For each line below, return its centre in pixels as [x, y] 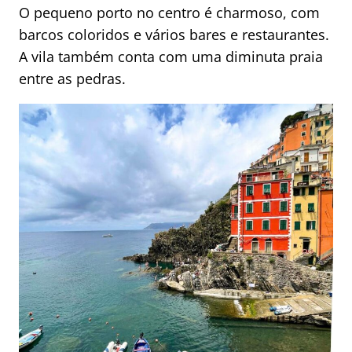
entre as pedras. [72, 79]
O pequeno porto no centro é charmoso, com [169, 13]
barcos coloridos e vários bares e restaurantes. [174, 35]
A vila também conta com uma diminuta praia [171, 57]
